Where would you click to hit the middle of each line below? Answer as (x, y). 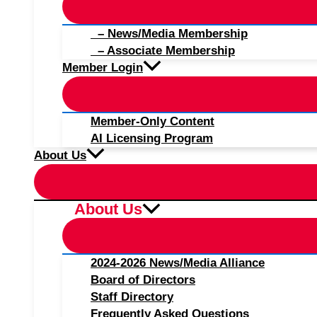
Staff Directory (132, 297)
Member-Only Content (152, 121)
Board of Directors (143, 280)
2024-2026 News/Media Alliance (178, 263)
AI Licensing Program (152, 138)
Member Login (103, 68)
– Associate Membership (163, 51)
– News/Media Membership (169, 34)
